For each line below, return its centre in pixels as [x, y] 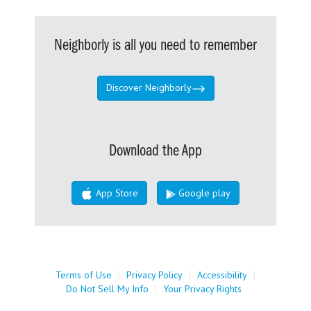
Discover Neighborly [149, 88]
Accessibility [222, 275]
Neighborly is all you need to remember [155, 46]
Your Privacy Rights [202, 289]
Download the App [155, 151]
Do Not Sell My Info [107, 289]
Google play [203, 193]
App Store [116, 193]
